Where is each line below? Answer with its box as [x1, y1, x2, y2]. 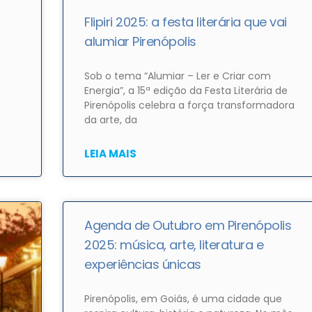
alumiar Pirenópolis [84, 33, 196, 51]
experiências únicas [84, 256, 201, 274]
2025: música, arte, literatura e [84, 236, 264, 254]
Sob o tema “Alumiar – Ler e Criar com [84, 69, 272, 84]
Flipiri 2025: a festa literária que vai [84, 13, 287, 31]
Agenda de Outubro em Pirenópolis [84, 217, 292, 235]
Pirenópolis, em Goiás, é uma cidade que [84, 292, 283, 306]
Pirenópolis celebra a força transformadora [84, 98, 295, 113]
